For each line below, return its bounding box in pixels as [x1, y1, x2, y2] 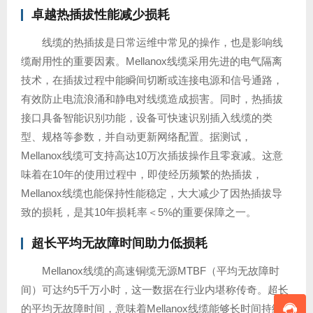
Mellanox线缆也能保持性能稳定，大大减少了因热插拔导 [21, 187, 282, 199]
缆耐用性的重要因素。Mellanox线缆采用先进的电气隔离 [21, 55, 282, 67]
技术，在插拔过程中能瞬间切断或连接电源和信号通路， [21, 74, 283, 86]
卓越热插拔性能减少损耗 [31, 8, 170, 22]
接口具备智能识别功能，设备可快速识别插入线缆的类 [21, 112, 272, 124]
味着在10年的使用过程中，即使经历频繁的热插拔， [21, 168, 263, 180]
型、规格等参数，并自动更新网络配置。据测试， [21, 131, 252, 143]
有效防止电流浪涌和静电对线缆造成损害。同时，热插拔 [21, 93, 283, 105]
